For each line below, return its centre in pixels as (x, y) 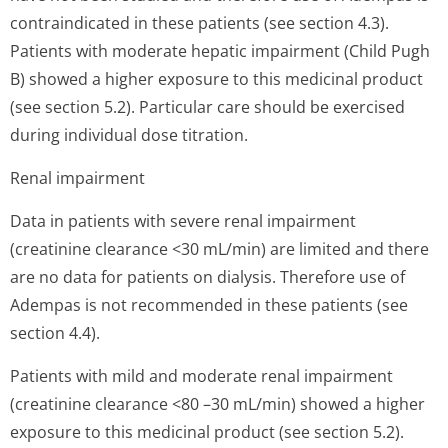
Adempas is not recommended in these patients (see (209, 305)
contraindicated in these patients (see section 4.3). (199, 23)
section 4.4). (55, 333)
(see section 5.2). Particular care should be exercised (207, 107)
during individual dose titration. (129, 135)
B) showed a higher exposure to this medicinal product (216, 79)
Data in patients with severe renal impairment (183, 221)
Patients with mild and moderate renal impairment (201, 376)
